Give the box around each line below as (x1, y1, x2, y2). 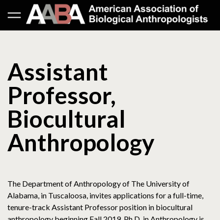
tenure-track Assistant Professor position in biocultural (7, 202, 192, 212)
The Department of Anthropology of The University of (7, 179, 190, 189)
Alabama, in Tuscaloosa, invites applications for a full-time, (7, 191, 203, 200)
